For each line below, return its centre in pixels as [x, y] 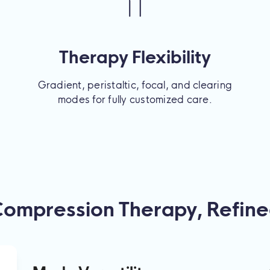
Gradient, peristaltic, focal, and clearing [135, 85]
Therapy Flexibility [135, 57]
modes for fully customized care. [135, 99]
